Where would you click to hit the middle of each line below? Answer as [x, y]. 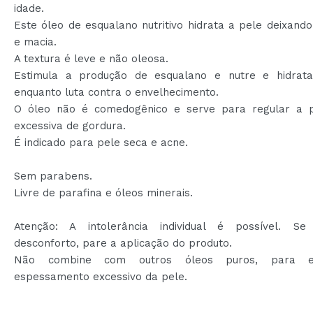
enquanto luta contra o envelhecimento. [116, 92]
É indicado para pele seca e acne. [101, 142]
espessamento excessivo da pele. [101, 276]
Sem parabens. [53, 176]
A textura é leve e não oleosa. [91, 58]
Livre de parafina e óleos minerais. [103, 192]
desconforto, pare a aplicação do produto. [123, 243]
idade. [29, 8]
